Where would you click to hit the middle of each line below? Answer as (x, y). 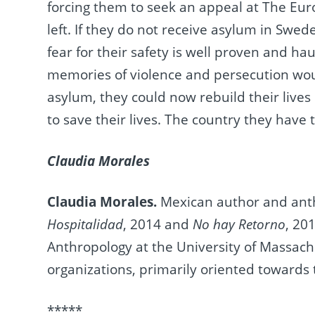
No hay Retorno (239, 225)
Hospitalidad (85, 225)
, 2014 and (158, 225)
